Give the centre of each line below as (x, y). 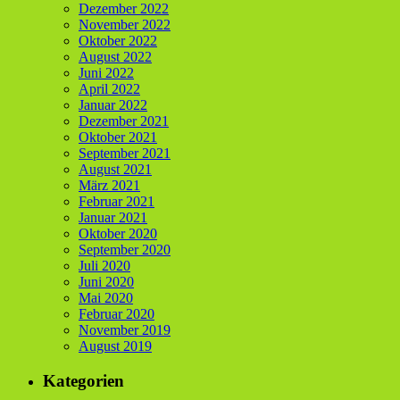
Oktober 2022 (118, 40)
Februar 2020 (117, 313)
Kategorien (83, 380)
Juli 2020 (104, 265)
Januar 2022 (113, 104)
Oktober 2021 (118, 137)
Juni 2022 (106, 72)
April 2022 (109, 88)
